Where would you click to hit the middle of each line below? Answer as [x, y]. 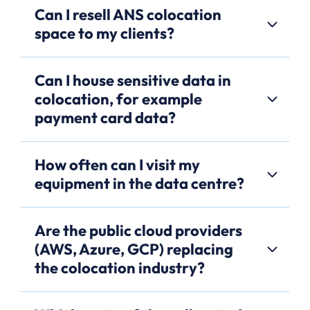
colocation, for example [118, 99]
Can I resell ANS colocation [128, 14]
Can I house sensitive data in [133, 80]
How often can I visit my [117, 164]
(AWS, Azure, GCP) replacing [134, 249]
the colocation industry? [120, 267]
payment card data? [105, 117]
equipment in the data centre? [139, 183]
